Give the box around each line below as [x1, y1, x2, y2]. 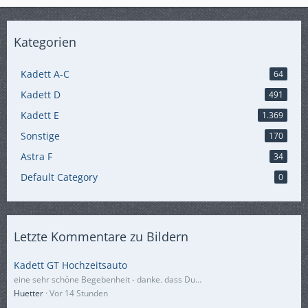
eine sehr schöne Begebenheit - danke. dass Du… [14, 274, 201, 285]
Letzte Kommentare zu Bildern [14, 228, 188, 245]
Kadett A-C [21, 67, 69, 80]
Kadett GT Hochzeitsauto [14, 258, 127, 272]
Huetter [14, 287, 43, 299]
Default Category [21, 170, 98, 184]
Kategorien [14, 34, 76, 50]
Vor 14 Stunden [49, 287, 108, 299]
